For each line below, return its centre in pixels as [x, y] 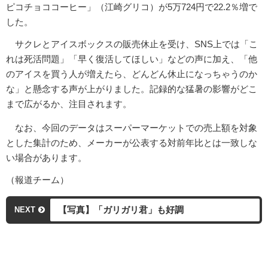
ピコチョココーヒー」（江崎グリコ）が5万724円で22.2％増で [132, 7]
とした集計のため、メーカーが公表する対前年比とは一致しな [132, 142]
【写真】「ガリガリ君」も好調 [121, 209]
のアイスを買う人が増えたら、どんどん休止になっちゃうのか [132, 74]
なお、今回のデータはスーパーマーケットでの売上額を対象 [132, 127]
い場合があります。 [46, 157]
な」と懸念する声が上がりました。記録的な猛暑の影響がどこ [132, 89]
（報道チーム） [37, 179]
